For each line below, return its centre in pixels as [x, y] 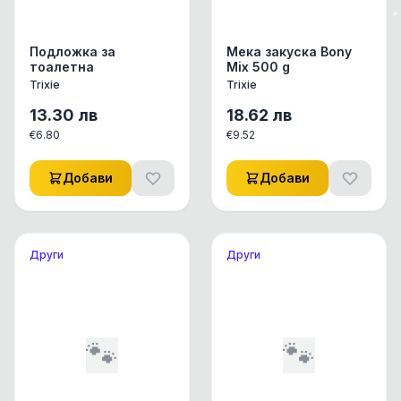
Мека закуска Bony [289, 51]
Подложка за [73, 51]
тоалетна [62, 67]
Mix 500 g [258, 67]
